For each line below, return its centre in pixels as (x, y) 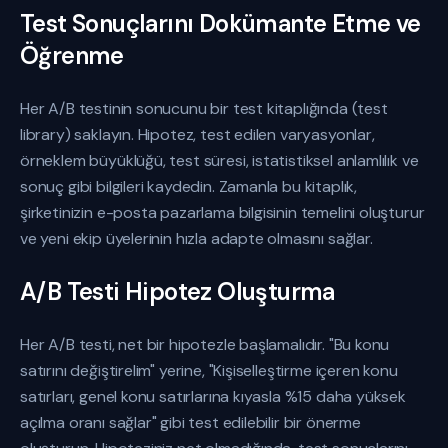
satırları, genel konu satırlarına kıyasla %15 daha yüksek (213, 396)
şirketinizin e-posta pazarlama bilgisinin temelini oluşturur (222, 212)
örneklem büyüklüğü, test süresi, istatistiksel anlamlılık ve (219, 160)
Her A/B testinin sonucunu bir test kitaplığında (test (204, 108)
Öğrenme (72, 55)
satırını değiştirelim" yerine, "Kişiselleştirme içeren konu (209, 370)
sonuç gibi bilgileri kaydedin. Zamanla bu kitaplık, (189, 186)
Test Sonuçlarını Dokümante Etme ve (220, 23)
